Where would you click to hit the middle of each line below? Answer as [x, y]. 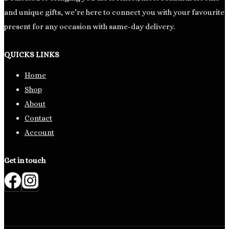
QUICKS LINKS [32, 54]
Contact [38, 118]
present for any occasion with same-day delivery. [89, 26]
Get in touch [25, 160]
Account [39, 132]
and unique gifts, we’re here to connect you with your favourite [114, 12]
